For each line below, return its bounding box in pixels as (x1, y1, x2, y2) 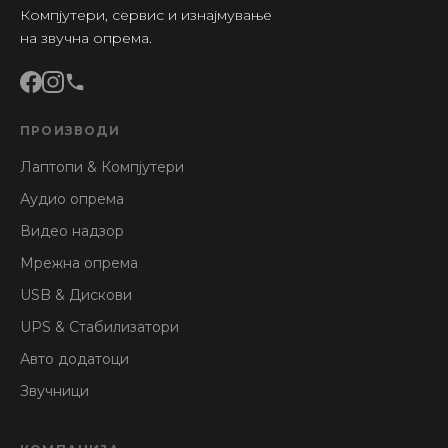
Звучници (20, 382, 89, 401)
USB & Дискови (20, 286, 132, 305)
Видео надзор (20, 222, 124, 241)
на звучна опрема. (20, 29, 152, 48)
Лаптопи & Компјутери (20, 158, 184, 177)
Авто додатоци (20, 350, 129, 369)
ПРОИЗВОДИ (20, 123, 120, 139)
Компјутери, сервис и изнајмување (20, 6, 272, 25)
